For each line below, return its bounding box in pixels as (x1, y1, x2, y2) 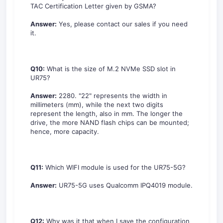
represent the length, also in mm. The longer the (30, 110, 183, 117)
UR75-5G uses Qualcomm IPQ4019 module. (57, 181, 193, 189)
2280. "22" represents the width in (57, 92, 167, 100)
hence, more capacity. (30, 127, 99, 135)
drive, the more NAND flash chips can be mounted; (30, 118, 189, 126)
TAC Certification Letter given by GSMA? (30, 2, 156, 10)
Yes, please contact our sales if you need (57, 20, 188, 28)
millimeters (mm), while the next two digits (30, 101, 163, 109)
